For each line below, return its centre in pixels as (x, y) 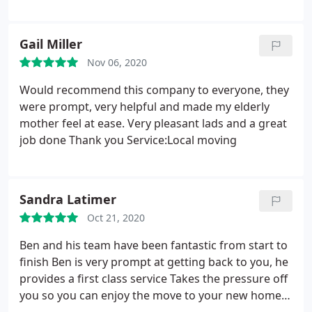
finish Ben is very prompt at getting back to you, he (154, 262)
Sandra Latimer (68, 199)
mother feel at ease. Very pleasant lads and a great (153, 123)
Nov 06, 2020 (117, 62)
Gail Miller (51, 44)
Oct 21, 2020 (116, 218)
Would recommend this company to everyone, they (154, 90)
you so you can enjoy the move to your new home (150, 295)
